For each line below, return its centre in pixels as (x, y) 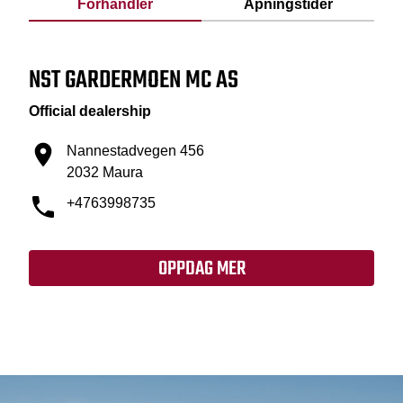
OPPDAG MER (201, 269)
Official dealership (90, 111)
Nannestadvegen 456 (135, 151)
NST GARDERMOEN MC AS (134, 81)
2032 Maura (105, 172)
